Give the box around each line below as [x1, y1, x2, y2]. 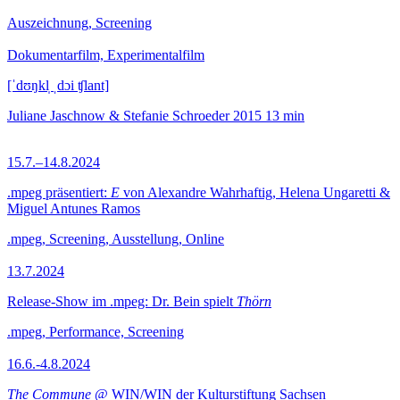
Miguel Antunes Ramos [7, 201, 140, 216]
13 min [265, 108, 304, 123]
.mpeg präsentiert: [7, 185, 111, 200]
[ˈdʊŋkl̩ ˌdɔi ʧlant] [7, 78, 109, 93]
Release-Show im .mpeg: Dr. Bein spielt [7, 294, 237, 309]
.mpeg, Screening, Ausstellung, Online [7, 231, 224, 246]
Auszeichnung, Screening [7, 15, 152, 30]
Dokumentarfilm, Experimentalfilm [7, 47, 204, 62]
